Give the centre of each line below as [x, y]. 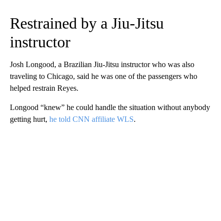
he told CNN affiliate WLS [92, 119]
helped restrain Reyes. [44, 88]
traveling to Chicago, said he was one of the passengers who [104, 76]
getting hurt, [30, 119]
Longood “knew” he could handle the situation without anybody [110, 107]
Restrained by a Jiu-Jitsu [87, 23]
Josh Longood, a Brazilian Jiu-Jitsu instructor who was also [102, 64]
